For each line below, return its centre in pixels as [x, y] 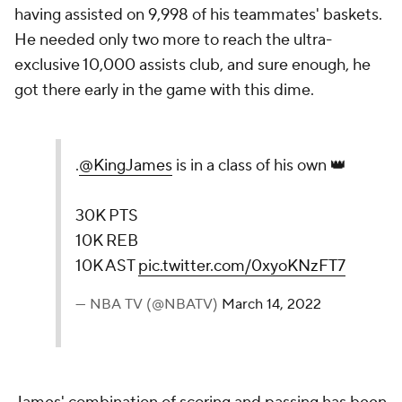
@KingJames [126, 166]
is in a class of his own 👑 [259, 166]
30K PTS [107, 216]
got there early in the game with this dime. [164, 90]
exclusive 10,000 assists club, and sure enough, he [192, 65]
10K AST [107, 266]
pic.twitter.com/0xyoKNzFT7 [242, 266]
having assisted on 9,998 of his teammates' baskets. [198, 15]
